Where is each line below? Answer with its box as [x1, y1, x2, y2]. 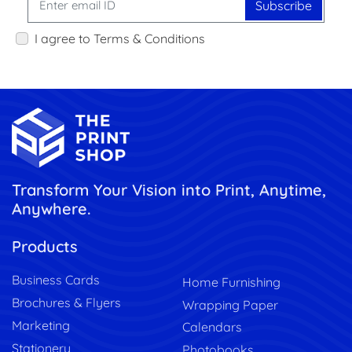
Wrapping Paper [182, 296, 278, 313]
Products [12, 236, 78, 256]
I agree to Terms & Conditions [35, 30, 205, 46]
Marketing [12, 317, 70, 333]
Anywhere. [12, 198, 91, 218]
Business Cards [12, 272, 100, 288]
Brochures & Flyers [12, 295, 121, 311]
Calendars [182, 319, 242, 335]
